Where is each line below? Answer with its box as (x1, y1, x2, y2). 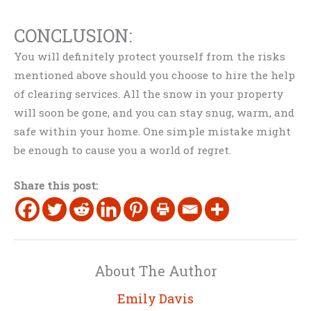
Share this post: (14, 178, 98, 193)
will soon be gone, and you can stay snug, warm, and (14, 105, 294, 119)
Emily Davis (117, 290, 194, 308)
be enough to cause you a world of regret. (14, 142, 231, 157)
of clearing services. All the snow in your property (14, 86, 283, 101)
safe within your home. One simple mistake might (14, 124, 291, 138)
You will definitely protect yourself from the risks (14, 49, 285, 63)
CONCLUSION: (14, 23, 132, 47)
